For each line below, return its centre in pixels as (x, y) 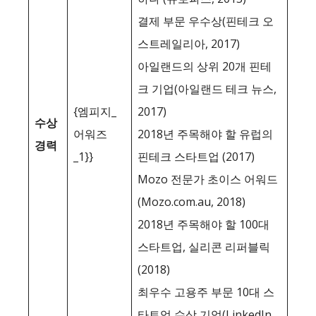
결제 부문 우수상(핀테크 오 (206, 21)
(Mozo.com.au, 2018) (192, 202)
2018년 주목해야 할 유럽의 (205, 134)
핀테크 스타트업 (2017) (196, 157)
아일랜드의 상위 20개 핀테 (205, 66)
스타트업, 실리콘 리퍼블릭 (204, 247)
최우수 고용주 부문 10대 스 (206, 292)
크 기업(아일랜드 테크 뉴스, (207, 89)
